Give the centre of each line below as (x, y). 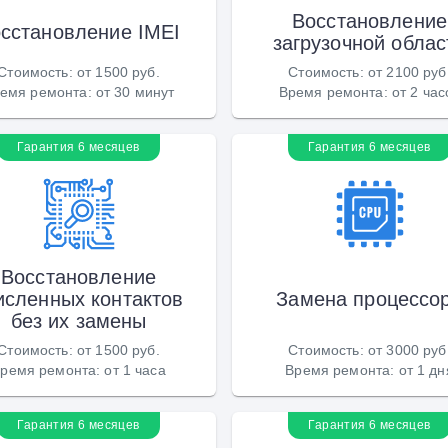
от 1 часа (135, 369)
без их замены (78, 320)
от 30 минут (135, 91)
